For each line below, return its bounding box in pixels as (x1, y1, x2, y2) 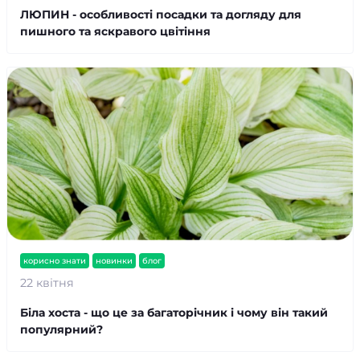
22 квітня (20, 276, 74, 290)
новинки (96, 256, 133, 266)
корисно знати (23, 256, 86, 266)
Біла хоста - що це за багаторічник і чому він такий (20, 305, 328, 320)
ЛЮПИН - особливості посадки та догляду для (20, 7, 301, 22)
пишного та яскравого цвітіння (20, 24, 211, 39)
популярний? (20, 322, 103, 337)
